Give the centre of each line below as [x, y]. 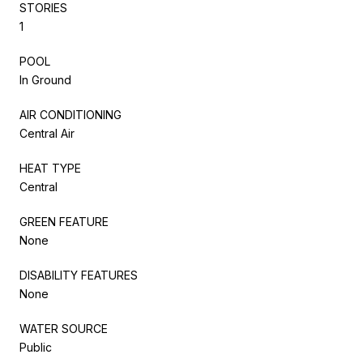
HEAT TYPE [50, 168]
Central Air [47, 133]
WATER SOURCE [64, 328]
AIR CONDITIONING [70, 114]
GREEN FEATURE [64, 221]
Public [36, 347]
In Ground [45, 79]
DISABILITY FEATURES [79, 275]
